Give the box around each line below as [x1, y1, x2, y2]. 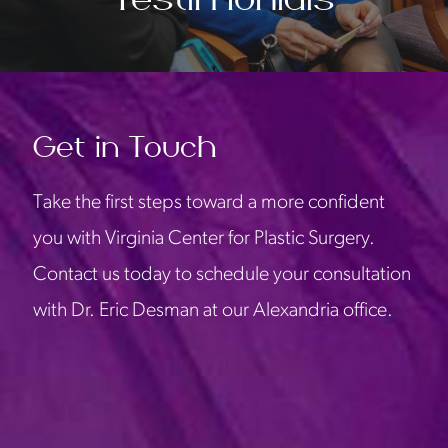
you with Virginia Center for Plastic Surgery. [33, 229, 375, 249]
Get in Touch [33, 133, 217, 163]
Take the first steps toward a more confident [33, 193, 385, 213]
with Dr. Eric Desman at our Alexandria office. [33, 301, 393, 321]
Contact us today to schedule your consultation [33, 265, 411, 285]
